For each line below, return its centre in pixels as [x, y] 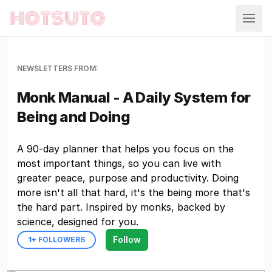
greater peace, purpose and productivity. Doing [128, 178]
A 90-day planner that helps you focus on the [125, 149]
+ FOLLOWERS [58, 240]
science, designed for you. [78, 222]
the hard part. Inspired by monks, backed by [121, 207]
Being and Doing [73, 117]
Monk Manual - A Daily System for [134, 97]
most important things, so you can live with [119, 163]
